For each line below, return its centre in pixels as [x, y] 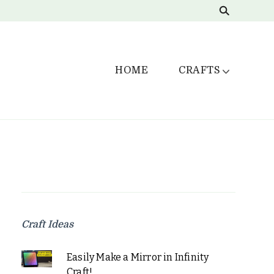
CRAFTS [199, 70]
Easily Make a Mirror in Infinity [138, 257]
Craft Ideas [47, 224]
